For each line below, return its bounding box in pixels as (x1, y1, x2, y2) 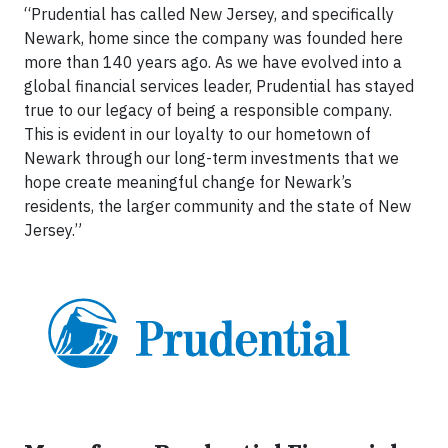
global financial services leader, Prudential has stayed (24, 75, 414, 96)
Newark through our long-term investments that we (24, 147, 399, 168)
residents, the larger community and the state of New (24, 195, 411, 216)
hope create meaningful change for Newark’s (24, 171, 352, 192)
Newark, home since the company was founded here (24, 27, 403, 48)
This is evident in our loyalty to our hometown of (24, 123, 371, 144)
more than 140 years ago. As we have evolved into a (24, 51, 402, 72)
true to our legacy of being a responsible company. (24, 99, 392, 120)
